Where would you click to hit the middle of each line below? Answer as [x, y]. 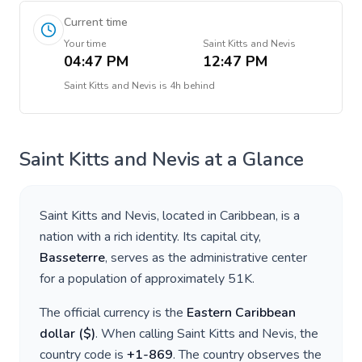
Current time [96, 22]
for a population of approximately [134, 279]
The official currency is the [113, 313]
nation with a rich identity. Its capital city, [150, 237]
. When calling [136, 334]
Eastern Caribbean [241, 313]
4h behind [192, 86]
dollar [57, 334]
